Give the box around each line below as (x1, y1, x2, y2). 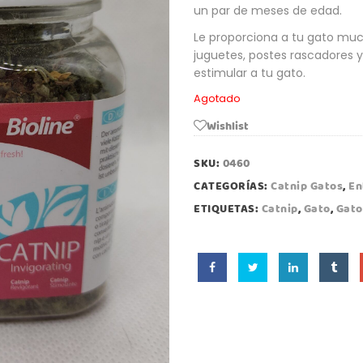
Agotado (194, 90, 241, 106)
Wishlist (207, 116, 249, 136)
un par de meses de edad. (194, 2, 342, 19)
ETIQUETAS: (194, 199, 262, 219)
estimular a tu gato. (194, 64, 305, 81)
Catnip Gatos (271, 176, 343, 196)
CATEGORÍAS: (194, 176, 271, 196)
